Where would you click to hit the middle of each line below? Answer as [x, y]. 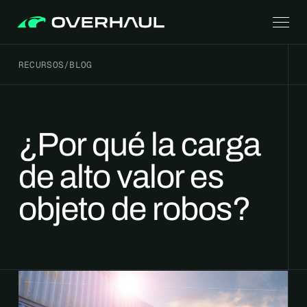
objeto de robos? [134, 209]
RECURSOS [41, 64]
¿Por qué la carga [139, 145]
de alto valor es [121, 177]
